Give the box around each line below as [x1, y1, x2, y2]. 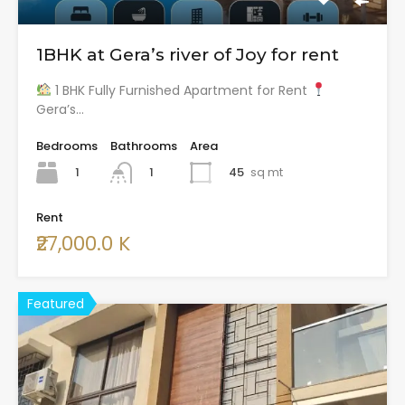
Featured [27, 295, 84, 314]
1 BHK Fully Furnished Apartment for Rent [52, 80, 312, 99]
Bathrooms [110, 137, 177, 155]
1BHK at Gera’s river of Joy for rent [36, 43, 339, 65]
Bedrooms [36, 137, 98, 155]
